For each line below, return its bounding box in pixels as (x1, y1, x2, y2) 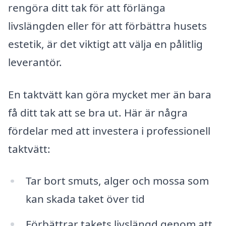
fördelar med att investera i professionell (8, 123, 210, 138)
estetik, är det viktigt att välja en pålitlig (8, 37, 203, 51)
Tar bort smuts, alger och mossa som (25, 174, 209, 188)
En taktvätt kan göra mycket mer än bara (8, 87, 211, 101)
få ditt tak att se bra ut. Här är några (8, 105, 188, 120)
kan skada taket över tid (25, 192, 145, 206)
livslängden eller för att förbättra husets (8, 19, 207, 33)
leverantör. (8, 55, 62, 70)
